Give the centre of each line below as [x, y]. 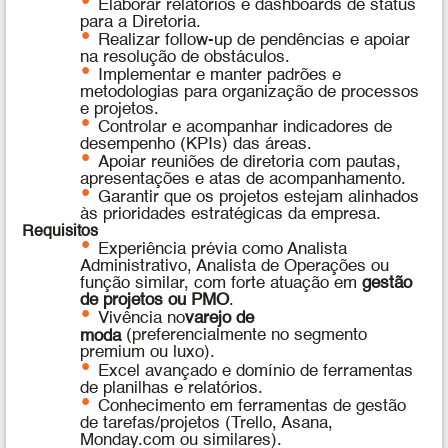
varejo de [219, 319]
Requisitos [60, 232]
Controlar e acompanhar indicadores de [244, 127]
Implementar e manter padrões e [219, 75]
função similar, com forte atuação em [221, 284]
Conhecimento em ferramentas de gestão [251, 406]
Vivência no [141, 319]
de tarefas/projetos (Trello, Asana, [207, 423]
